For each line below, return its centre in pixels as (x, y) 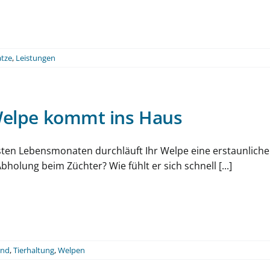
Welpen (71, 250)
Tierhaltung (34, 250)
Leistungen (36, 58)
